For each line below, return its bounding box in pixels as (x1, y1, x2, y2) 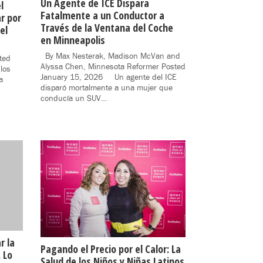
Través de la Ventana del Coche (40, 21, 173, 35)
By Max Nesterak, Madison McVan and (40, 51, 180, 62)
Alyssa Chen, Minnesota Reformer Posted (40, 62, 186, 73)
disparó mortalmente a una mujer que (40, 83, 173, 94)
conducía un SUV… (40, 93, 107, 104)
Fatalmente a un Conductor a (40, 8, 164, 23)
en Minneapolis (40, 33, 105, 48)
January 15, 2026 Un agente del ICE (40, 72, 177, 83)
